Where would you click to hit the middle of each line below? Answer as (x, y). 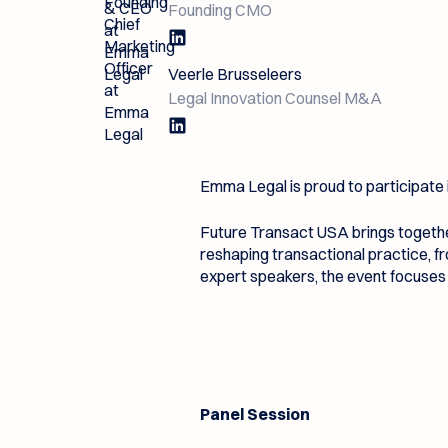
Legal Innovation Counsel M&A (274, 98)
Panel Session (255, 414)
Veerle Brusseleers (234, 74)
